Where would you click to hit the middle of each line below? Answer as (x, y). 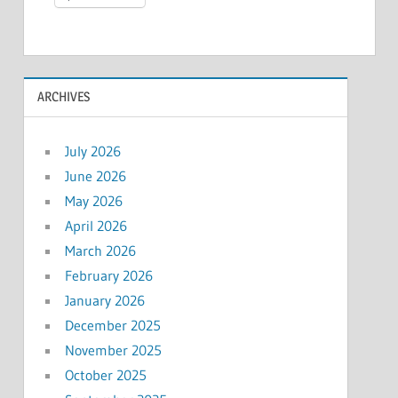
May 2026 (93, 200)
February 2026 (108, 275)
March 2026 (100, 250)
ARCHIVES (63, 97)
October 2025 (105, 374)
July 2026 (92, 151)
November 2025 (113, 350)
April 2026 (96, 225)
